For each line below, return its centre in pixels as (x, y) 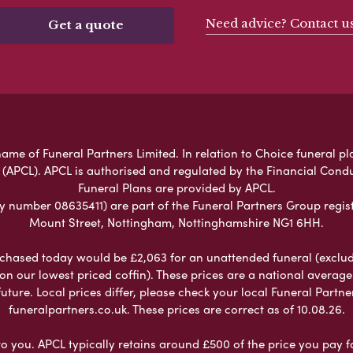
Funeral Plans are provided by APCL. (176, 187)
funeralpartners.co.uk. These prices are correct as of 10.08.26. (176, 308)
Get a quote (86, 24)
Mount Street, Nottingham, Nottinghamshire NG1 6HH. (176, 222)
